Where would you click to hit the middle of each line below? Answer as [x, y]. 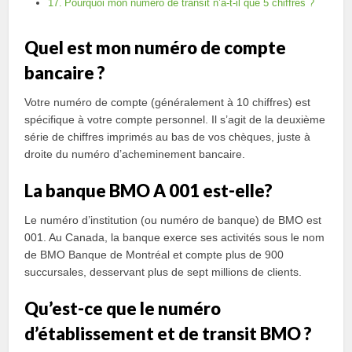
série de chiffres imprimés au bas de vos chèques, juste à [168, 137]
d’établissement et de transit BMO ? [169, 334]
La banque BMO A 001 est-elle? [149, 191]
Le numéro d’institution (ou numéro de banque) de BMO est [173, 220]
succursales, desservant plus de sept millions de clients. [163, 272]
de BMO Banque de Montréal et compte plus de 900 [154, 255]
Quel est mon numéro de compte [156, 48]
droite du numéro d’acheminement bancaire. [135, 154]
